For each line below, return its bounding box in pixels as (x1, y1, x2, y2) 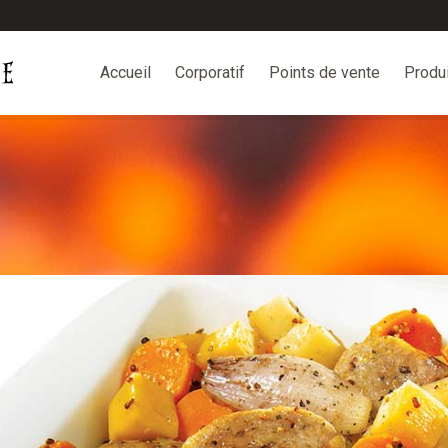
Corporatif (175, 63, 245, 82)
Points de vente (269, 63, 380, 82)
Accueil (100, 63, 151, 82)
